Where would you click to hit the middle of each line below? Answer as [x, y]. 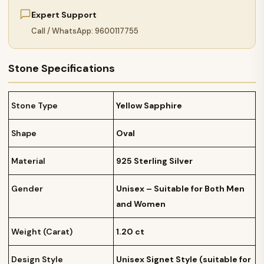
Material [28, 161]
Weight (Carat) [42, 232]
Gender [27, 189]
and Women [141, 204]
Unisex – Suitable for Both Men [180, 189]
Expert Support [64, 15]
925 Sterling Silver [154, 161]
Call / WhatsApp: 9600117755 [85, 31]
